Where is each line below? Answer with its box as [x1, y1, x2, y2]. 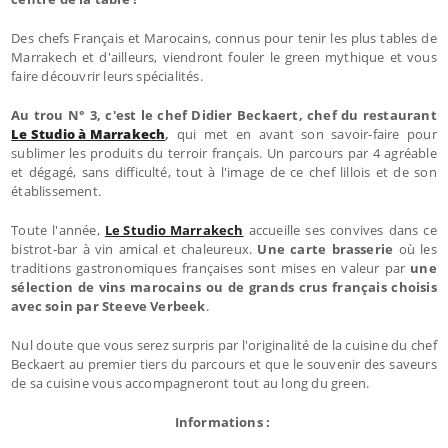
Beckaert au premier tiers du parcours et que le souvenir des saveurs [11, 354, 437, 373]
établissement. [11, 181, 101, 200]
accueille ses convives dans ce [243, 220, 437, 239]
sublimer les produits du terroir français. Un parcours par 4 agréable [11, 143, 437, 162]
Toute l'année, [11, 220, 105, 239]
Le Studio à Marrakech [11, 124, 166, 143]
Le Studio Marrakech [104, 220, 244, 239]
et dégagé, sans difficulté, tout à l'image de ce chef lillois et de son [11, 162, 437, 181]
